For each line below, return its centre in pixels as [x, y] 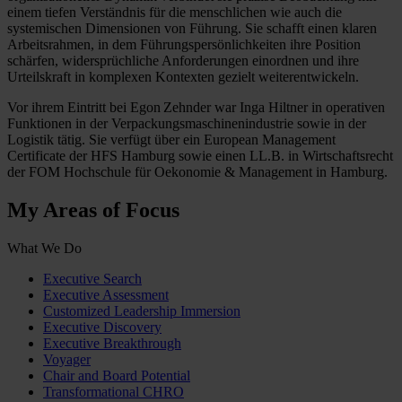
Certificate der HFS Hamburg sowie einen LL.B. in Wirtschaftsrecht [200, 155]
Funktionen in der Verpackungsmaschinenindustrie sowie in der [187, 123]
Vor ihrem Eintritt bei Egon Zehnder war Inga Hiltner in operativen [196, 107]
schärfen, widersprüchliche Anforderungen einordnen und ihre [183, 60]
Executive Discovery [102, 327]
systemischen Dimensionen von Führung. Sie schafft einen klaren [192, 28]
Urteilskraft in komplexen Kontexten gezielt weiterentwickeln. [183, 76]
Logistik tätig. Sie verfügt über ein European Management [171, 139]
